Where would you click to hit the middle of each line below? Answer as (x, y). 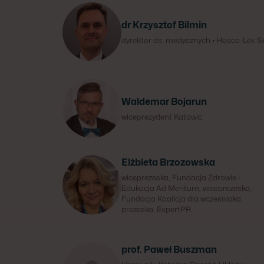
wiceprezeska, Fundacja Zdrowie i (181, 177)
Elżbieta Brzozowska (168, 162)
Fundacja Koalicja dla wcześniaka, (182, 199)
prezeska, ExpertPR (156, 209)
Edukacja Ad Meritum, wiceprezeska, (187, 188)
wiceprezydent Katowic (162, 117)
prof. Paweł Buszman (169, 250)
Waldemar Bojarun (164, 102)
